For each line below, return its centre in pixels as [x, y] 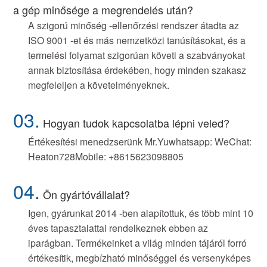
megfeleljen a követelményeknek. [99, 85]
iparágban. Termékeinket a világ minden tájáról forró [138, 243]
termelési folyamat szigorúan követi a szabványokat [137, 55]
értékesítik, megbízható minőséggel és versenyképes [140, 258]
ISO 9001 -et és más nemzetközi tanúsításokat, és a [137, 41]
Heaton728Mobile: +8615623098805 [106, 157]
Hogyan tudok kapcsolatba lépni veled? [136, 123]
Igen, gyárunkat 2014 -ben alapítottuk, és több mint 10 [141, 213]
